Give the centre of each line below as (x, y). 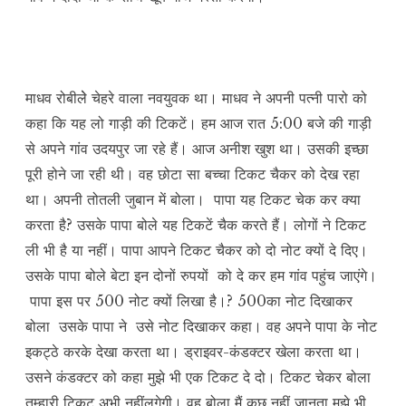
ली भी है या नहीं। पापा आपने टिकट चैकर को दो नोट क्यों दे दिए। (197, 251)
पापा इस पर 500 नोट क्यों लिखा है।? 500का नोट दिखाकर (189, 301)
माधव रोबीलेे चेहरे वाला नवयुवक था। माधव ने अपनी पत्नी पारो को (196, 98)
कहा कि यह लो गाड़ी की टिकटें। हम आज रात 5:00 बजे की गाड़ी (198, 124)
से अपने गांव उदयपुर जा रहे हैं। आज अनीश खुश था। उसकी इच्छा (197, 149)
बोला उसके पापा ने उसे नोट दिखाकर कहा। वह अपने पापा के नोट (201, 327)
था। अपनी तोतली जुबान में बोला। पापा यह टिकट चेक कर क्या (193, 200)
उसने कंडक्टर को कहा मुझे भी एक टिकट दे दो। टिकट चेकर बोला (198, 377)
